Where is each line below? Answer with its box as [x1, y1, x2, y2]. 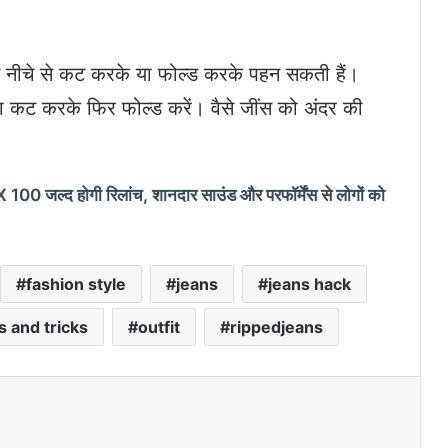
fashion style [26, 274, 126, 295]
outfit [137, 317, 180, 338]
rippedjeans [229, 317, 323, 338]
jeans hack [268, 274, 351, 295]
